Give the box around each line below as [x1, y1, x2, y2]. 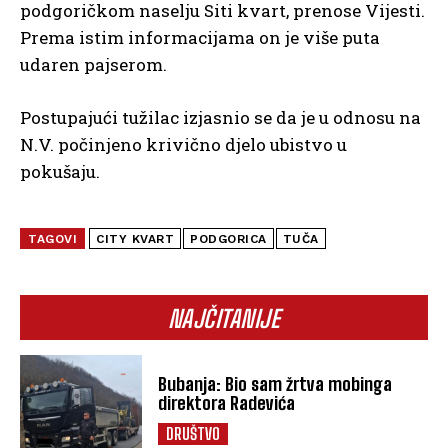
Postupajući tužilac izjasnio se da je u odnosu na [20, 106, 421, 130]
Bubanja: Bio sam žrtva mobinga [158, 373, 393, 396]
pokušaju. [20, 160, 100, 184]
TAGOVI [28, 232, 77, 247]
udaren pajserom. [20, 53, 167, 77]
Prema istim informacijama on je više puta [20, 26, 380, 50]
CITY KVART [96, 232, 174, 247]
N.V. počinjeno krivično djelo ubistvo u [20, 133, 347, 157]
